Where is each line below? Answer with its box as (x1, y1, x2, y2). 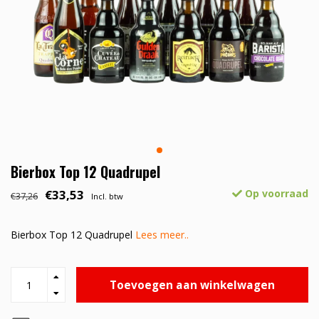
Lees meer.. (135, 228, 189, 242)
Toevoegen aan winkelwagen (110, 277, 275, 293)
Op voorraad (242, 187, 308, 201)
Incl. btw (91, 191, 123, 202)
